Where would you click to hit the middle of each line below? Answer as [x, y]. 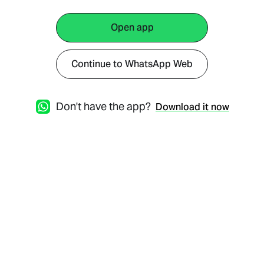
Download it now [192, 107]
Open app [132, 27]
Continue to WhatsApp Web [132, 64]
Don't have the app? [103, 106]
